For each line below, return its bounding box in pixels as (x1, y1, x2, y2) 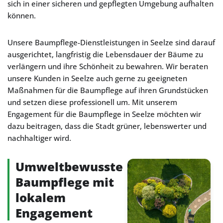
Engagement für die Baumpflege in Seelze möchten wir (7, 109, 201, 119)
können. (7, 10, 36, 20)
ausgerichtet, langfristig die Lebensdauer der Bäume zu (7, 49, 203, 59)
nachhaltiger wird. (7, 133, 71, 143)
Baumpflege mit (15, 174, 114, 190)
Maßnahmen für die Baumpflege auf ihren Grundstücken (7, 85, 208, 95)
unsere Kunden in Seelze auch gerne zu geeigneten (7, 73, 187, 83)
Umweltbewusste (15, 158, 123, 175)
